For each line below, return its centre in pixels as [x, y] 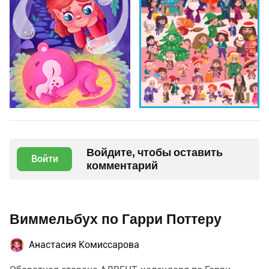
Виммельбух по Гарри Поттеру [116, 220]
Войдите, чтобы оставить [155, 153]
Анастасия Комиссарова [84, 245]
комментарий [122, 166]
